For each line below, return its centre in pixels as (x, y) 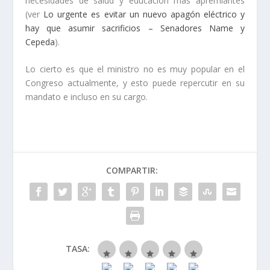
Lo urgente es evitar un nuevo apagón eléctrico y (144, 14)
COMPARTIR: (132, 171)
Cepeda (40, 42)
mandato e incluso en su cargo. (87, 97)
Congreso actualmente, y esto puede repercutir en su (135, 83)
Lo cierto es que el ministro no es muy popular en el (135, 69)
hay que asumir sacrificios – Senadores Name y (135, 28)
